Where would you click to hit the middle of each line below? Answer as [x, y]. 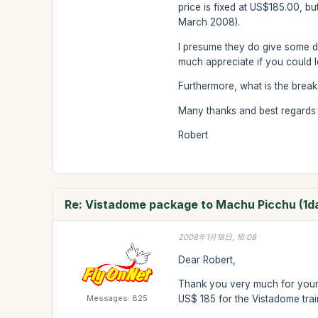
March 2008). [209, 22]
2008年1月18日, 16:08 [218, 237]
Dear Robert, [207, 259]
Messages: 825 [117, 298]
